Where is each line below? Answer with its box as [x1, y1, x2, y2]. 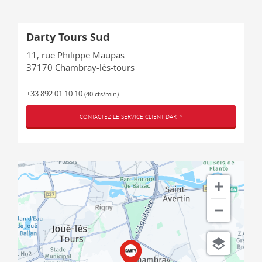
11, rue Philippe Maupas [26, 49, 125, 61]
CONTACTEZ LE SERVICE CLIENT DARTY [80, 113, 182, 121]
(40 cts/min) [84, 89, 119, 99]
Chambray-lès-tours [55, 61, 135, 74]
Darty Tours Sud [26, 30, 109, 45]
